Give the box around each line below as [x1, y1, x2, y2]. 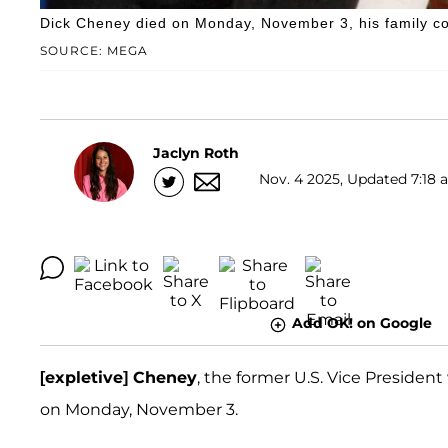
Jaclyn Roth [153, 143, 239, 162]
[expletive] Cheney [40, 367, 197, 387]
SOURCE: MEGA [40, 43, 148, 59]
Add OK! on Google [291, 314, 432, 333]
